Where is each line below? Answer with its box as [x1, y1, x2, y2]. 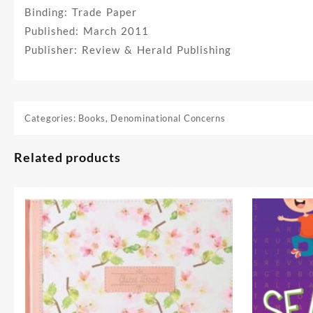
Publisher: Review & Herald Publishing [24, 43, 231, 56]
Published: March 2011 [24, 24, 149, 37]
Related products [14, 149, 121, 165]
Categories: [24, 112, 79, 124]
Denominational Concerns [110, 112, 226, 124]
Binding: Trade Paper [24, 5, 137, 18]
